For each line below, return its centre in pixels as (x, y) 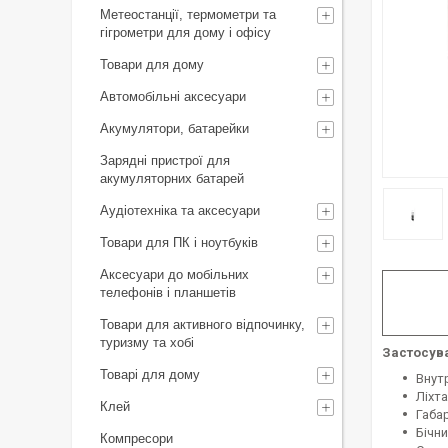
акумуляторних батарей (172, 178)
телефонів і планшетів (168, 292)
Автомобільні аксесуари (173, 96)
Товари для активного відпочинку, (202, 324)
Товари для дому (152, 64)
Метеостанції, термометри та (188, 14)
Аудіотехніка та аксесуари (180, 210)
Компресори (136, 438)
